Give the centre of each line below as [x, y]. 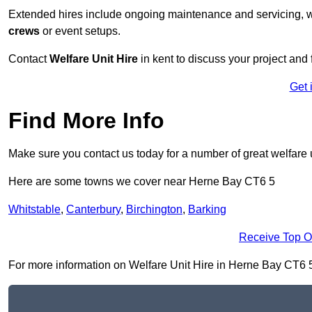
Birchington [154, 210]
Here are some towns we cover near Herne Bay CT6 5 [142, 182]
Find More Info [86, 121]
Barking [207, 210]
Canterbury [93, 210]
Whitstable [34, 210]
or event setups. [80, 31]
